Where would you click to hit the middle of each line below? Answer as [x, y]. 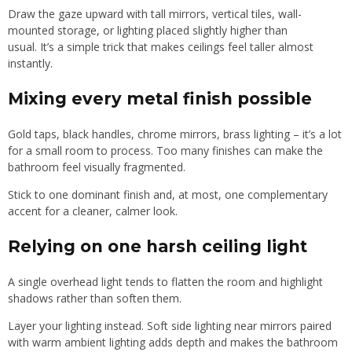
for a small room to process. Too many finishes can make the [165, 150]
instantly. [30, 63]
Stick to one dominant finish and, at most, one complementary [168, 194]
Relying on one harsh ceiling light [158, 246]
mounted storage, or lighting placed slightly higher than [148, 30]
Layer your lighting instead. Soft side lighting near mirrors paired [170, 325]
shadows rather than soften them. [95, 298]
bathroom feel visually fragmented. [97, 167]
